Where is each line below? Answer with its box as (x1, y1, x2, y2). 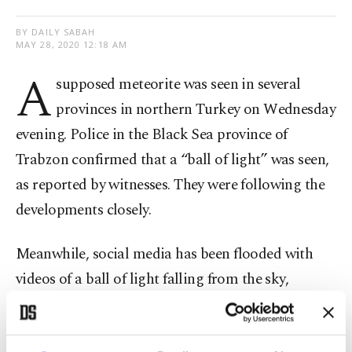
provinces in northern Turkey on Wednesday (56, 98, 336, 122)
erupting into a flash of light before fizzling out (16, 293, 312, 317)
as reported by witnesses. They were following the (16, 174, 325, 197)
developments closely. (16, 199, 152, 222)
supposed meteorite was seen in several (56, 73, 301, 97)
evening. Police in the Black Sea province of (16, 123, 288, 147)
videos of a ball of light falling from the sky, (16, 268, 289, 291)
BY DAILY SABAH (16, 26, 96, 38)
